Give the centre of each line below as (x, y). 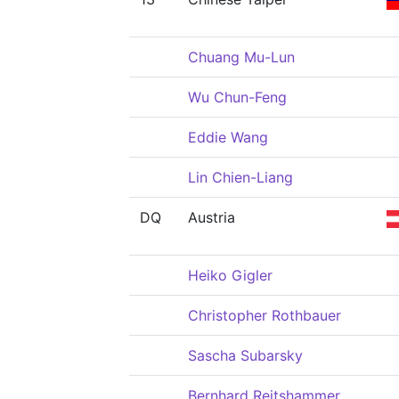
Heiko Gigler (230, 275)
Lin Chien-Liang (240, 177)
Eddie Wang (228, 137)
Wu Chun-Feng (237, 97)
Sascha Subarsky (245, 355)
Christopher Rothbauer (265, 315)
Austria (212, 217)
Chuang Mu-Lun (241, 57)
